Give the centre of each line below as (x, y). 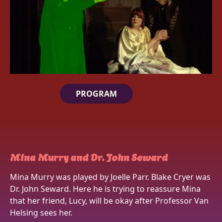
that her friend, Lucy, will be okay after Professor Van (109, 201)
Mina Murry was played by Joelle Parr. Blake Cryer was (110, 177)
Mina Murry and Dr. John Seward (89, 157)
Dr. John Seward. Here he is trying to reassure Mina (105, 189)
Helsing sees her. (41, 213)
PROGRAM (96, 94)
